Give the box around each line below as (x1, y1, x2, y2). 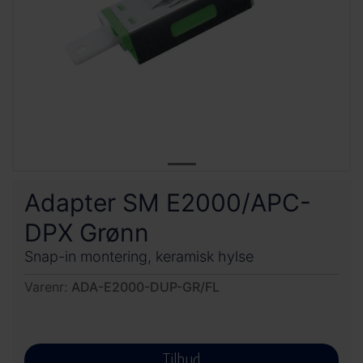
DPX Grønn (24, 218, 149, 247)
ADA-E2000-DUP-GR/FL (71, 279, 220, 295)
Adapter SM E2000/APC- (24, 188, 311, 217)
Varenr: (24, 279, 71, 295)
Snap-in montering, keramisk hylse (24, 248, 254, 265)
